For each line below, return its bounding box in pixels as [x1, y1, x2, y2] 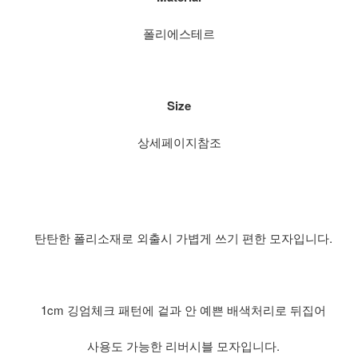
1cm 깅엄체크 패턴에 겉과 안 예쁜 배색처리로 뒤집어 [40, 300, 326, 318]
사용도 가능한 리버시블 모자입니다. [86, 336, 280, 354]
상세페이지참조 [137, 133, 221, 150]
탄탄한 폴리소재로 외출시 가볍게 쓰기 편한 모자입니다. [34, 229, 332, 246]
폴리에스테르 [143, 24, 215, 42]
